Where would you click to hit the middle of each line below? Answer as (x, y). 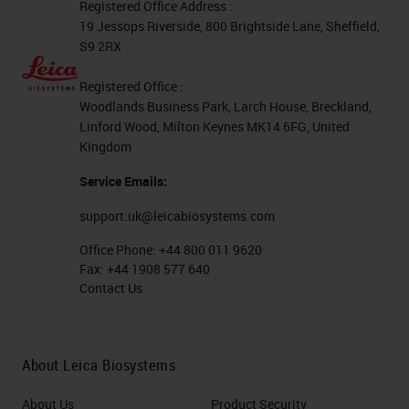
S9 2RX (101, 46)
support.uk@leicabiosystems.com (178, 216)
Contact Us (111, 288)
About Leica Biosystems (99, 365)
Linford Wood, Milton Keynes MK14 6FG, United (215, 126)
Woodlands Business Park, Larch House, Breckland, (226, 106)
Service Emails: (124, 181)
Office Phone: (120, 250)
